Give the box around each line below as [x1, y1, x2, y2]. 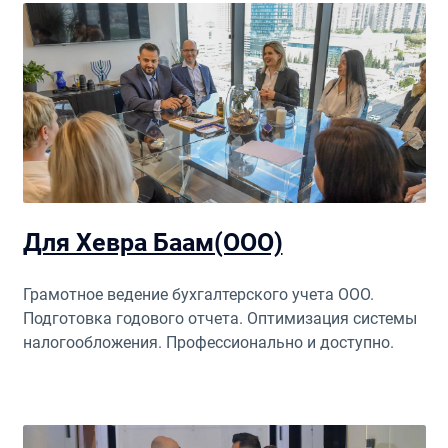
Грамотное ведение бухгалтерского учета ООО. [22, 285, 374, 304]
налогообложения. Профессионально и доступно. [22, 333, 394, 352]
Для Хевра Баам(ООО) [22, 228, 283, 257]
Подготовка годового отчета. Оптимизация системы [22, 309, 417, 328]
